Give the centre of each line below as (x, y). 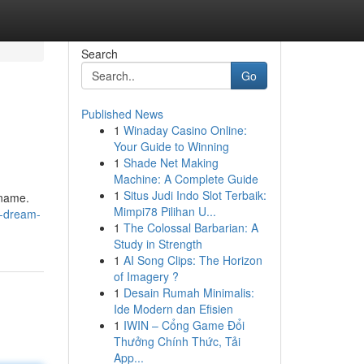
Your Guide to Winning (171, 146)
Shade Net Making (171, 162)
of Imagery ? (146, 276)
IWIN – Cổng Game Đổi (184, 325)
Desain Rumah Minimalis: (188, 292)
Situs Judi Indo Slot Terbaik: (195, 195)
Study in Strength (158, 244)
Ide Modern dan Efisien (173, 309)
